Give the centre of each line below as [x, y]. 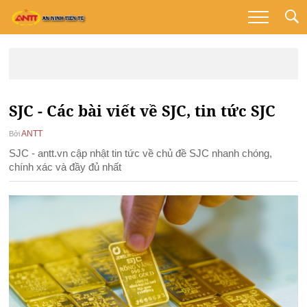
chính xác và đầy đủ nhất [65, 167]
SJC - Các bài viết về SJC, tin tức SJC [143, 110]
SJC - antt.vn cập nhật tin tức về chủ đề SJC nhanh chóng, [141, 153]
